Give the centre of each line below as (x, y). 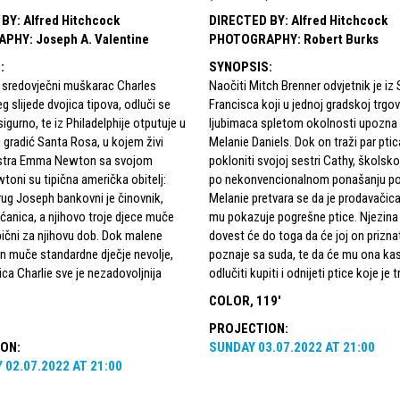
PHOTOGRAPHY (253, 39)
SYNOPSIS (238, 67)
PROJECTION (246, 328)
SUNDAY (232, 347)
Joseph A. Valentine (92, 39)
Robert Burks (341, 39)
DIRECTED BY (246, 20)
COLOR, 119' (245, 300)
